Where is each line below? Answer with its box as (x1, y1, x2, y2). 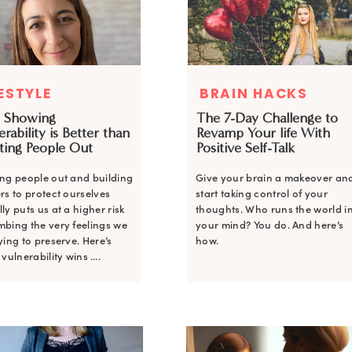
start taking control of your (196, 187, 328, 200)
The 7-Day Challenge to (196, 109, 338, 126)
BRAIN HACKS (200, 84, 308, 103)
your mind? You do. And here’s (196, 218, 344, 232)
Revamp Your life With (196, 124, 330, 141)
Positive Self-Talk (196, 139, 295, 156)
